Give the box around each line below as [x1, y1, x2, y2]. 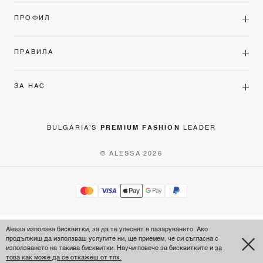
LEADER [180, 124, 217, 131]
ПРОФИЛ [14, 15, 51, 22]
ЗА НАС [14, 83, 46, 90]
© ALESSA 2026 [100, 150, 163, 157]
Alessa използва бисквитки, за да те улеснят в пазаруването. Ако [6, 227, 208, 233]
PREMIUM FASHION [100, 124, 180, 131]
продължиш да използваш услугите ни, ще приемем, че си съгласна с [6, 236, 218, 242]
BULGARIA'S [46, 124, 100, 131]
